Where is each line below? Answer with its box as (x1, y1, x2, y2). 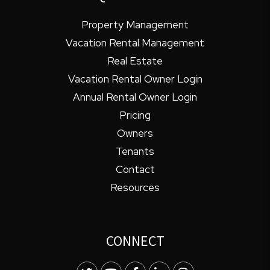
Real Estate (107, 54, 163, 68)
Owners (117, 127, 153, 140)
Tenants (116, 145, 154, 159)
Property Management (81, 18, 189, 32)
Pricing (119, 108, 151, 122)
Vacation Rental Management (66, 36, 204, 50)
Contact (115, 163, 155, 177)
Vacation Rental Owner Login (67, 72, 202, 86)
